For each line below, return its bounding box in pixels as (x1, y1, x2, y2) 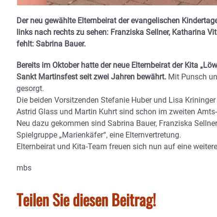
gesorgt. (16, 83, 44, 93)
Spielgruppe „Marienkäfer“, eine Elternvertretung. (16, 130, 181, 139)
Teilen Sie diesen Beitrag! (16, 187, 156, 211)
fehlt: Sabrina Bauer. (16, 39, 86, 48)
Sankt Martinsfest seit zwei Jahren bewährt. (16, 72, 166, 81)
